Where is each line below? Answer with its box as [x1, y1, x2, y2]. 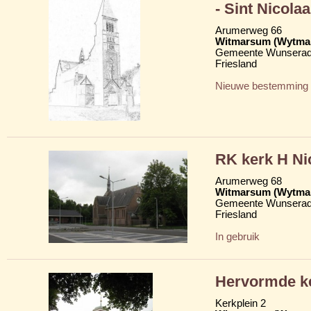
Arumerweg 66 [215, 24, 282, 36]
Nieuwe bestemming [215, 80, 308, 92]
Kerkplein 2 [215, 297, 266, 309]
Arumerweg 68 [215, 175, 282, 187]
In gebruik [215, 230, 260, 242]
